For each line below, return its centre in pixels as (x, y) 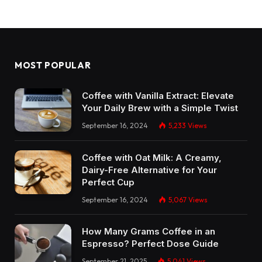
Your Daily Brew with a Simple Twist (160, 108)
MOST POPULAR (53, 65)
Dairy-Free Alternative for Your (149, 170)
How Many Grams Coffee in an (149, 232)
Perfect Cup (108, 182)
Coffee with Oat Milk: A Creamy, (152, 158)
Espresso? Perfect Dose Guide (150, 244)
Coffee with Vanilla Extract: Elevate (158, 95)
